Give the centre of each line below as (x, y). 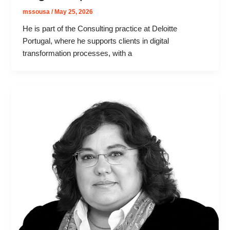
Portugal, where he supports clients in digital (96, 41)
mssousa (37, 12)
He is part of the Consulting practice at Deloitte (100, 29)
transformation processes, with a (78, 54)
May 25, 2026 (74, 12)
